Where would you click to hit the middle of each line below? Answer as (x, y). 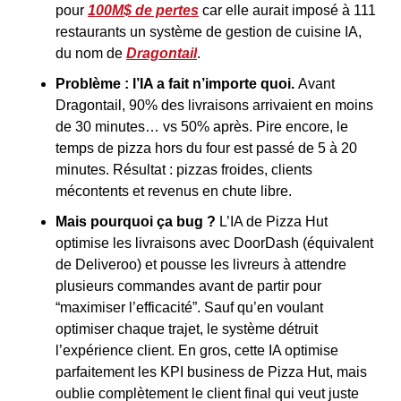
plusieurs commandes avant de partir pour (188, 286)
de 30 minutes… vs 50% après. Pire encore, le (202, 127)
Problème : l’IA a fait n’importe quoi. (175, 84)
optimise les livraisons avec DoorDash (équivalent (214, 243)
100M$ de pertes (143, 10)
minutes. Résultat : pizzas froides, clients (184, 170)
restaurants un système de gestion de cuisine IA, (209, 32)
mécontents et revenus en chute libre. (174, 191)
